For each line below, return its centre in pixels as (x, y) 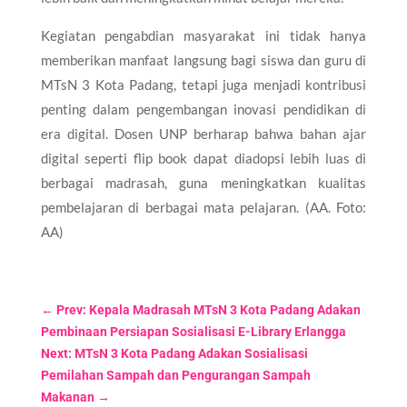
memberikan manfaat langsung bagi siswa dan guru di (203, 60)
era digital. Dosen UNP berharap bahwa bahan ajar (203, 133)
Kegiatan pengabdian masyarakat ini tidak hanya (203, 35)
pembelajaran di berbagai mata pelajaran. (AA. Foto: (203, 207)
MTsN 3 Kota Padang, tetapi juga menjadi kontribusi (203, 84)
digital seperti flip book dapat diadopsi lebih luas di (203, 158)
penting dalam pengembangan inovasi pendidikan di (203, 109)
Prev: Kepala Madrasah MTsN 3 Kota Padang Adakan (208, 309)
